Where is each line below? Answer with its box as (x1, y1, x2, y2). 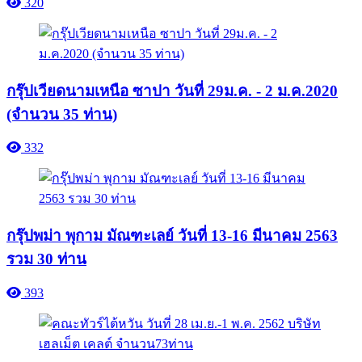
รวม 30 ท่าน (6, 250, 86, 268)
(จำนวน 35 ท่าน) (6, 105, 117, 123)
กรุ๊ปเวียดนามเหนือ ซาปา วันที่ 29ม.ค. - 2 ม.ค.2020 (6, 82, 338, 99)
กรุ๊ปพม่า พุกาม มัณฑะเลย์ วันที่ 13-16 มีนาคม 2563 (6, 227, 338, 245)
